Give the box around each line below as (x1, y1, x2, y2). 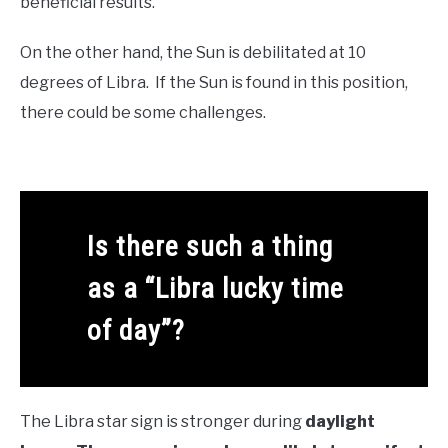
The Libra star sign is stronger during (20, 412, 305, 432)
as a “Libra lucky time (86, 272, 344, 306)
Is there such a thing (86, 230, 333, 264)
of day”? (86, 314, 185, 348)
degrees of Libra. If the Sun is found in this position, (20, 72, 408, 92)
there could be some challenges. (20, 102, 269, 122)
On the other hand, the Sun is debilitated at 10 (20, 42, 366, 62)
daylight (305, 412, 375, 432)
